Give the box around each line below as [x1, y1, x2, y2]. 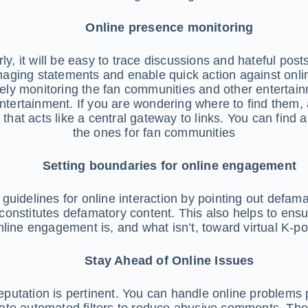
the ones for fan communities [72, 125, 236, 140]
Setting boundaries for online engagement [43, 158, 296, 173]
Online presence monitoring [85, 20, 254, 34]
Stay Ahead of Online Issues [85, 253, 254, 267]
